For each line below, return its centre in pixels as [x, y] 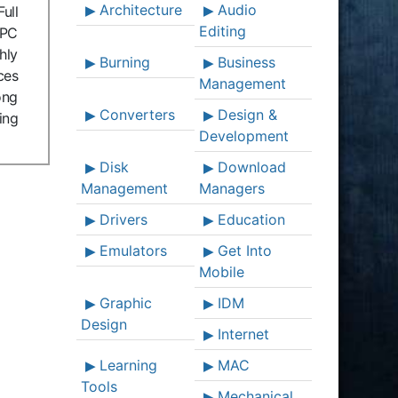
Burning [125, 62]
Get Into [244, 251]
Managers [231, 188]
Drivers [123, 219]
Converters [137, 115]
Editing [222, 31]
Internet [243, 334]
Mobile [221, 272]
